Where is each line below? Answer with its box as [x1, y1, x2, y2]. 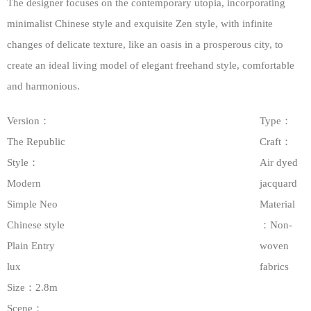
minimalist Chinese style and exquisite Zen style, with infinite [7, 18, 273, 29]
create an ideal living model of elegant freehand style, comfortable [7, 60, 294, 71]
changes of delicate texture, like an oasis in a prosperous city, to [7, 39, 283, 50]
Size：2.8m [7, 282, 58, 293]
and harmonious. [7, 81, 80, 92]
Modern [7, 178, 41, 189]
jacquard [259, 178, 297, 189]
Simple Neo [7, 199, 58, 210]
